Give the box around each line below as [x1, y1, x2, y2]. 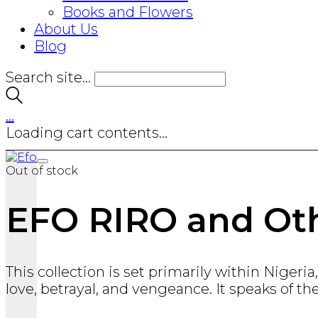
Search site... [6, 69, 91, 86]
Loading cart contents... [6, 124, 168, 141]
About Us [34, 21, 98, 38]
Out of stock [6, 164, 78, 177]
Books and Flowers [62, 4, 193, 21]
